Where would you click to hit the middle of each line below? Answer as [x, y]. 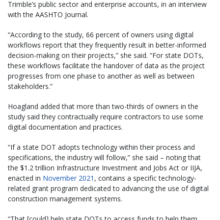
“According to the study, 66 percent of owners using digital [101, 34]
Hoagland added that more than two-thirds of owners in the [103, 106]
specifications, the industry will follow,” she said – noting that [104, 157]
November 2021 [69, 178]
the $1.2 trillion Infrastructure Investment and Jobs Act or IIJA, [105, 167]
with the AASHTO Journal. [48, 14]
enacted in [25, 178]
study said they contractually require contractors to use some [106, 116]
